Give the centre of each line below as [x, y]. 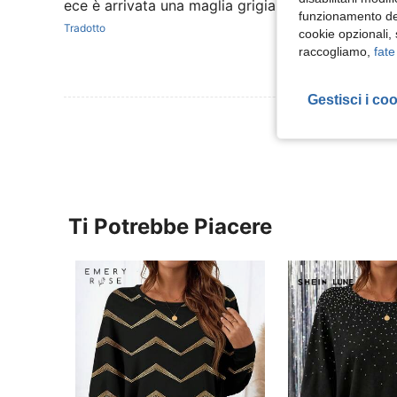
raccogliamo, [336, 51]
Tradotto [85, 27]
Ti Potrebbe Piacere [170, 226]
